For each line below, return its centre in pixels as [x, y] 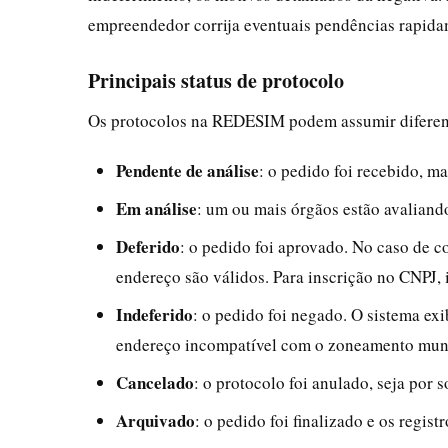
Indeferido [154, 314]
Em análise [156, 208]
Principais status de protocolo [216, 80]
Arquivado [155, 420]
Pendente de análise [187, 170]
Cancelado [155, 382]
